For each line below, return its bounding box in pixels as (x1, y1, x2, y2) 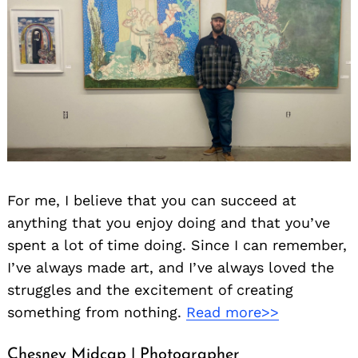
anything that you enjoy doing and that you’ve (7, 214, 330, 232)
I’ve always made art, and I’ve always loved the (7, 259, 334, 276)
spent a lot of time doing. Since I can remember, (7, 237, 347, 254)
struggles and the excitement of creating (7, 281, 293, 299)
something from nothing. (7, 304, 186, 321)
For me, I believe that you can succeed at (7, 192, 296, 209)
